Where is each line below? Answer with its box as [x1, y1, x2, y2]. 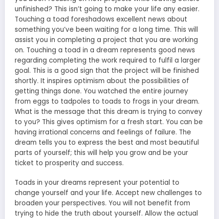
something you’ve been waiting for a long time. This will [15, 25, 198, 35]
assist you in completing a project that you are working [15, 35, 198, 45]
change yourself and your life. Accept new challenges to [15, 188, 202, 198]
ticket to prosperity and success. [15, 158, 124, 168]
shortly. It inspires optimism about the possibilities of [15, 76, 189, 86]
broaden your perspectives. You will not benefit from [15, 198, 190, 208]
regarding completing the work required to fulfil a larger [15, 56, 200, 66]
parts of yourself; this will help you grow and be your [15, 148, 188, 158]
